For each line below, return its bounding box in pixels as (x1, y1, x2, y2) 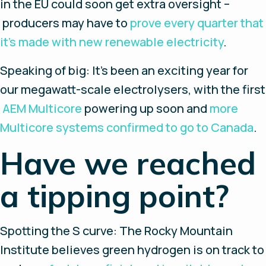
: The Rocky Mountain (113, 223, 233, 239)
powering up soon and (82, 100, 210, 116)
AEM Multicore (2, 100, 82, 116)
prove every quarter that (130, 15, 264, 31)
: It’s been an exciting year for (86, 62, 248, 78)
